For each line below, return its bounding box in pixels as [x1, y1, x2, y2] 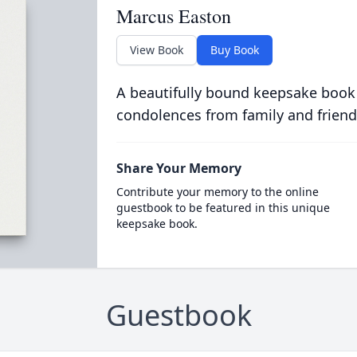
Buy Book [210, 42, 259, 57]
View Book [129, 42, 183, 57]
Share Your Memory [116, 159, 241, 177]
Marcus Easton [116, 3, 231, 29]
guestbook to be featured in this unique [116, 200, 330, 215]
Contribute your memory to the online [116, 184, 319, 199]
